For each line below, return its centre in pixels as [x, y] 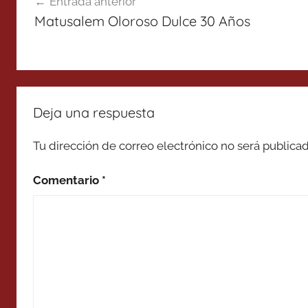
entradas [54, 35]
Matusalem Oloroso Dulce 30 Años [142, 21]
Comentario [67, 180]
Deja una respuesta [94, 112]
